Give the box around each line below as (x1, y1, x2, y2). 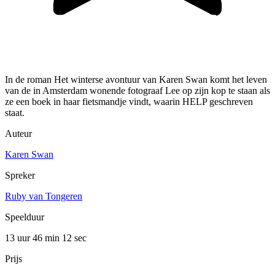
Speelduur (5, 212, 44, 223)
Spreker (5, 170, 35, 181)
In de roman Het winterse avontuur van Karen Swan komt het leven (5, 74, 267, 85)
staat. (5, 107, 25, 118)
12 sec (62, 233, 87, 244)
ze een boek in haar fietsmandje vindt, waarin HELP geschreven (5, 96, 253, 107)
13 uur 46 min (5, 233, 62, 244)
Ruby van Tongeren (5, 191, 82, 202)
